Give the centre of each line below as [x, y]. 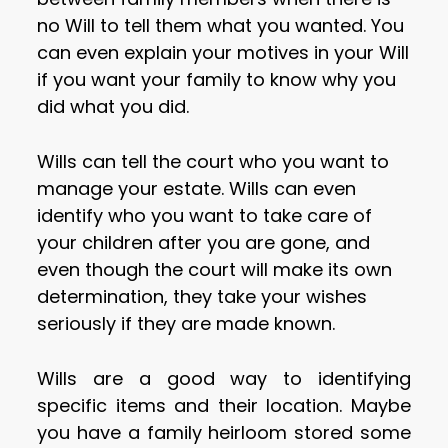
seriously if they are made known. [186, 324]
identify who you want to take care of [205, 216]
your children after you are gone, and [204, 243]
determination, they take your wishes [202, 297]
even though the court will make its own [215, 270]
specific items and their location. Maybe [224, 406]
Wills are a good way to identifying [224, 379]
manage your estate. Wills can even [197, 189]
